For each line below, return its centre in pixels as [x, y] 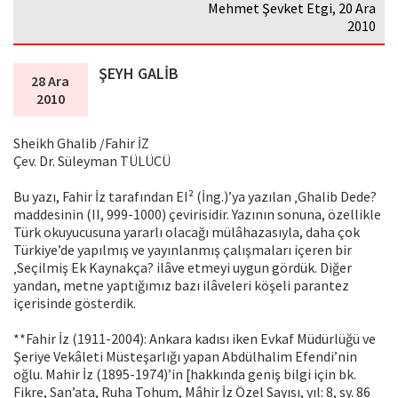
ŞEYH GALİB [139, 74]
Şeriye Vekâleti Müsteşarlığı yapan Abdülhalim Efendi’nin [185, 357]
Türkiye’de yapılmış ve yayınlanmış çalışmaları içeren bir [183, 250]
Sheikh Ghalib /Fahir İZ [81, 143]
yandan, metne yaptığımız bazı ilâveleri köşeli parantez [181, 286]
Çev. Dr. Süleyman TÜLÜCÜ [92, 161]
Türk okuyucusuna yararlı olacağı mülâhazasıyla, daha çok [187, 232]
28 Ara [51, 81]
